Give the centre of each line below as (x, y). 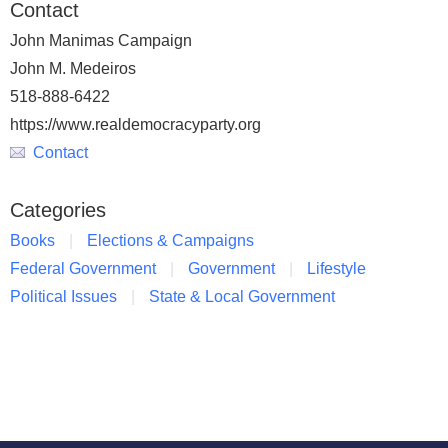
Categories (58, 210)
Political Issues (63, 297)
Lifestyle (336, 269)
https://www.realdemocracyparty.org (135, 125)
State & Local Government (242, 297)
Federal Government (83, 269)
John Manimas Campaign (101, 41)
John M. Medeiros (73, 69)
